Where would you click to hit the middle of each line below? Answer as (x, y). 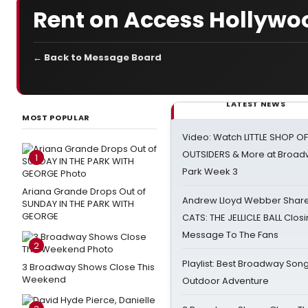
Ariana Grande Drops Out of (84, 191)
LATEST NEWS (256, 104)
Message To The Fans (230, 235)
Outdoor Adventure (225, 281)
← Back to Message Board (97, 57)
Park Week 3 (210, 172)
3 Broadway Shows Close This (88, 267)
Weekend (44, 279)
